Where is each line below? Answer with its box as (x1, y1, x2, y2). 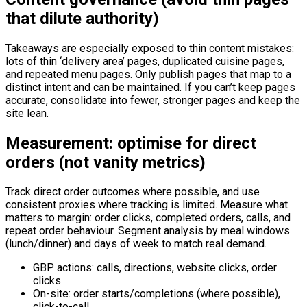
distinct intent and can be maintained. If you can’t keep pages (5, 80, 295, 94)
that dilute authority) (5, 8, 159, 28)
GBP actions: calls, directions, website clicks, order (33, 261, 277, 275)
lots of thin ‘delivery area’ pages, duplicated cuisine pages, (5, 54, 284, 68)
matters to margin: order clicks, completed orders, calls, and (5, 211, 291, 225)
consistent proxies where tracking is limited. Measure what (5, 198, 288, 212)
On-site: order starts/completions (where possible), (33, 287, 280, 301)
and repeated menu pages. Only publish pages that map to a (5, 67, 291, 81)
